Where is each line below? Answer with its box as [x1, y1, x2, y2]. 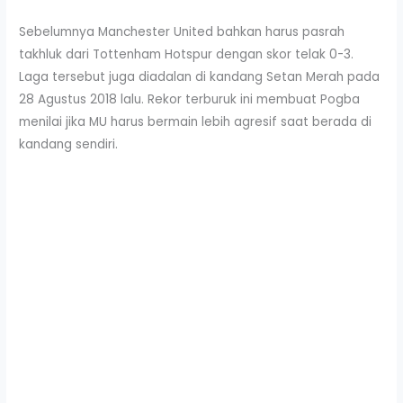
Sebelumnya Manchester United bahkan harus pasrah [19, 23, 345, 41]
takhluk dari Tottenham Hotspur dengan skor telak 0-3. [19, 46, 354, 64]
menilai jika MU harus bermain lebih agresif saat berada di [19, 113, 372, 131]
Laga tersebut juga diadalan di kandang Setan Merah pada [19, 68, 381, 86]
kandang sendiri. [19, 136, 119, 154]
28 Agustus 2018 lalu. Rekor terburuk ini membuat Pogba [19, 91, 361, 109]
